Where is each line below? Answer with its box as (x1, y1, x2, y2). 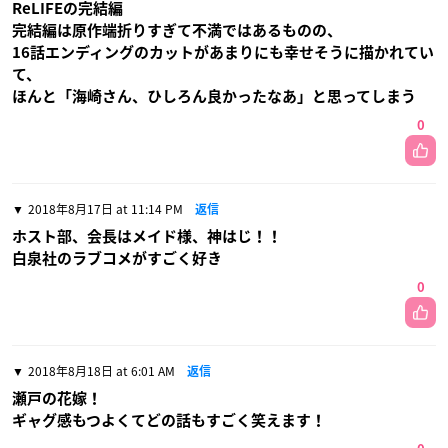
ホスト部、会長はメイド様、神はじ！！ (12, 228, 282, 244)
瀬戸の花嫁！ (12, 390, 102, 406)
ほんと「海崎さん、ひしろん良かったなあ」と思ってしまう (12, 88, 416, 104)
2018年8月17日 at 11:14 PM (28, 199, 183, 218)
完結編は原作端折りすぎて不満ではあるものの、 (12, 22, 342, 38)
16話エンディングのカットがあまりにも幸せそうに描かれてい (12, 44, 434, 60)
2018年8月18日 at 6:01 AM (28, 361, 175, 380)
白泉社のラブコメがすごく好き (12, 250, 222, 266)
